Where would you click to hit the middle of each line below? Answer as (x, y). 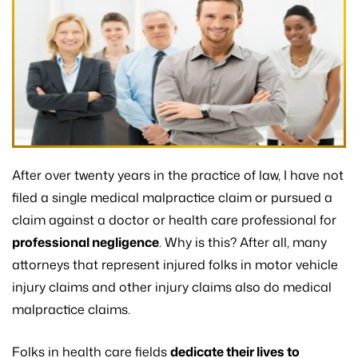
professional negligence (86, 243)
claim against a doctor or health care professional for (174, 220)
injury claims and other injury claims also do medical (172, 287)
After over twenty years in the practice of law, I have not (178, 175)
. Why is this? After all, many (243, 243)
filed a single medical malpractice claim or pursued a (172, 198)
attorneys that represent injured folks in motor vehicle (175, 265)
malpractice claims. (71, 310)
